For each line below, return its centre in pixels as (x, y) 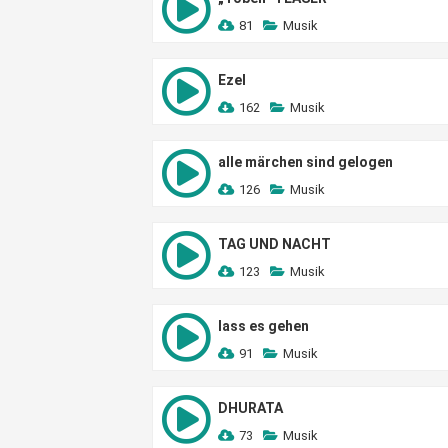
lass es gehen (263, 326)
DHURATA (250, 408)
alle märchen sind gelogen (305, 162)
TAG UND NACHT (274, 244)
